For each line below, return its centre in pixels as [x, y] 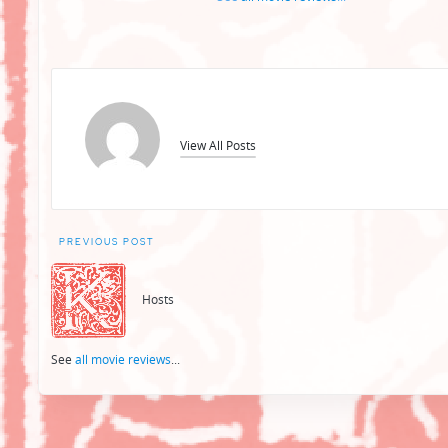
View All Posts [217, 145]
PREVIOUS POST [107, 241]
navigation [104, 278]
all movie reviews [123, 359]
